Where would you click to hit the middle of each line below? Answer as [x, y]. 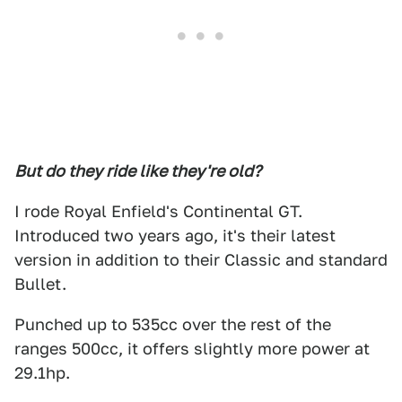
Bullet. [40, 284]
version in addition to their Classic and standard [201, 260]
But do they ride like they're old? [138, 171]
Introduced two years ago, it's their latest [175, 236]
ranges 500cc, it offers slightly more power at [192, 349]
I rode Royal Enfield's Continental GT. [158, 211]
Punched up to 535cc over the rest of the [173, 324]
